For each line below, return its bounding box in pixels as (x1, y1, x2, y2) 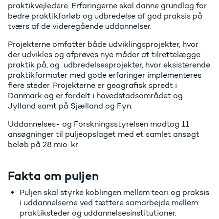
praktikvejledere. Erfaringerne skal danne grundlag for (8, 1, 207, 11)
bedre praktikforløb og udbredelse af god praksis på (8, 11, 202, 21)
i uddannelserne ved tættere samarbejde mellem (20, 198, 198, 208)
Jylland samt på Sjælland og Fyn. (8, 101, 136, 111)
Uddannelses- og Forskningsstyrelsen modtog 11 (8, 119, 189, 129)
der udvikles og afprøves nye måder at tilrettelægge (8, 50, 200, 60)
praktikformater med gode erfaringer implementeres (8, 70, 201, 80)
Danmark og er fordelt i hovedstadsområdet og (8, 91, 183, 101)
